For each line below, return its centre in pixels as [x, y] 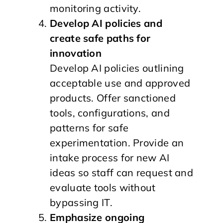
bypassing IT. [81, 202]
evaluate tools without [103, 187]
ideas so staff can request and [122, 172]
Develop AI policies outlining [117, 68]
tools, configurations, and [110, 113]
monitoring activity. [96, 8]
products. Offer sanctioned [113, 98]
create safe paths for [100, 38]
